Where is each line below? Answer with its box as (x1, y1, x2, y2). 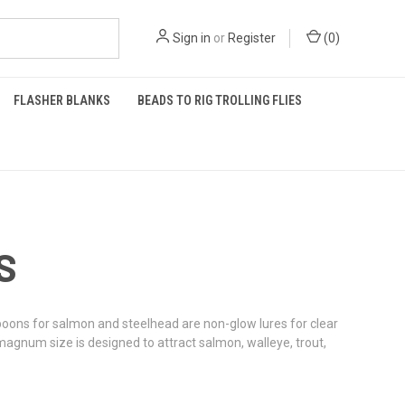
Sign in (173, 31, 211, 45)
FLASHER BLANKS (14, 93, 110, 108)
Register (228, 31, 276, 45)
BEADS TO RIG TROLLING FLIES (137, 93, 302, 108)
